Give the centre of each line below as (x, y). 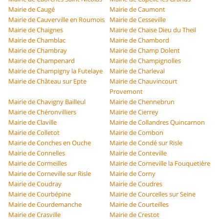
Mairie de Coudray (35, 184)
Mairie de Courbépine (40, 194)
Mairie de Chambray (38, 51)
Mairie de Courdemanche (45, 205)
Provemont (126, 92)
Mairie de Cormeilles (38, 164)
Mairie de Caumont (137, 10)
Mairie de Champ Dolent (145, 51)
